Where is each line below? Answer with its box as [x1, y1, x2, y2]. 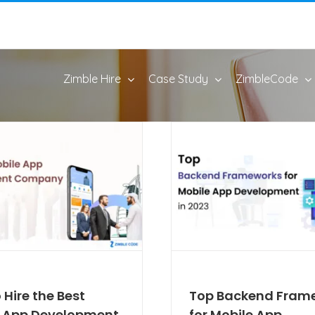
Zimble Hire [63, 72, 121, 86]
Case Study [148, 72, 208, 86]
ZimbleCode [236, 72, 298, 86]
